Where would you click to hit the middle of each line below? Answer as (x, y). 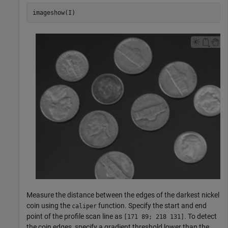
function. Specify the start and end (152, 206)
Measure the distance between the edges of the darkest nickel (123, 195)
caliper (84, 206)
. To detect (201, 217)
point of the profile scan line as (75, 217)
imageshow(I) (54, 12)
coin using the (49, 206)
